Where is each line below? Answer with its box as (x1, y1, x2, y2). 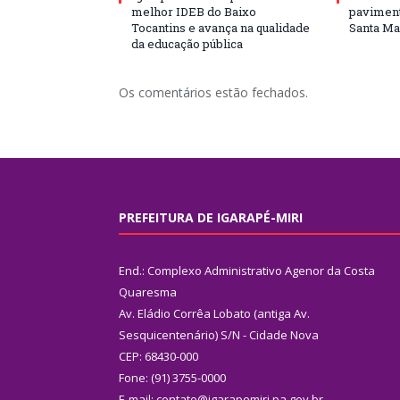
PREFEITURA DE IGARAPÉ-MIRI (119, 208, 303, 226)
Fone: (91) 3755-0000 (119, 369, 226, 386)
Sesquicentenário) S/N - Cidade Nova (119, 326, 319, 343)
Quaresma (119, 283, 177, 300)
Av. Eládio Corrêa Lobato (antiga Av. (119, 304, 310, 321)
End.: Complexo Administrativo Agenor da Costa (119, 262, 375, 279)
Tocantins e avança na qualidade (131, 19, 310, 36)
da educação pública (131, 35, 243, 52)
